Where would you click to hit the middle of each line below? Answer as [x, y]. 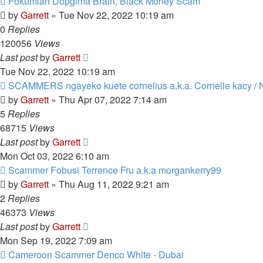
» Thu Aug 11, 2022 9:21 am [109, 184]
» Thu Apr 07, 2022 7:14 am [108, 100]
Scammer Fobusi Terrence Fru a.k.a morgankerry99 [115, 170]
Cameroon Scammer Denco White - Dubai [96, 254]
